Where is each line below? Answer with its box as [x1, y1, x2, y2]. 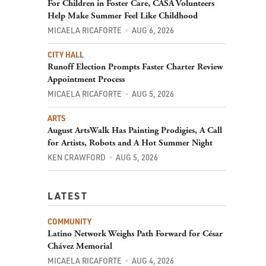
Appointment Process [47, 73, 125, 85]
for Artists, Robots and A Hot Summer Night [47, 137, 213, 148]
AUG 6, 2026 [131, 25, 174, 35]
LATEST [47, 189, 87, 202]
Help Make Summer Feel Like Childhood [47, 9, 198, 21]
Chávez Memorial [47, 240, 112, 252]
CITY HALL [47, 49, 84, 59]
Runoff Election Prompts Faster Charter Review [47, 61, 223, 72]
